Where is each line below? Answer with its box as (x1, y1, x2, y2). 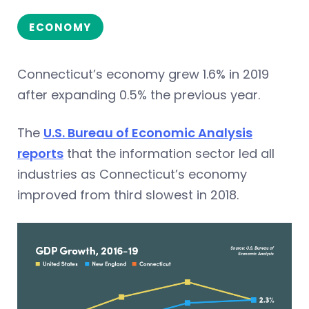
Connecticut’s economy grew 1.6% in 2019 (17, 65, 269, 83)
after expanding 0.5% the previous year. (17, 86, 260, 103)
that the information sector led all (63, 144, 275, 162)
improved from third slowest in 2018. (17, 186, 239, 203)
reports (17, 144, 63, 162)
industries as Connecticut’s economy (17, 165, 247, 183)
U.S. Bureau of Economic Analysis (43, 123, 252, 141)
